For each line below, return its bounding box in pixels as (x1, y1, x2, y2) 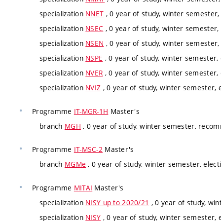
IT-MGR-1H (74, 106, 109, 116)
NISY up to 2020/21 (85, 197, 149, 207)
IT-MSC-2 (74, 145, 103, 154)
